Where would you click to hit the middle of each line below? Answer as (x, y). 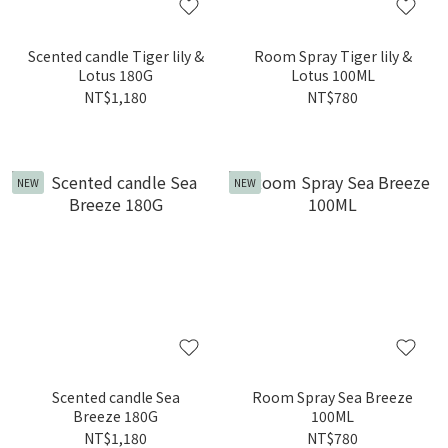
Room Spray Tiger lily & (332, 56)
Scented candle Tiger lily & (115, 56)
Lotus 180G (115, 75)
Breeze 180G (115, 416)
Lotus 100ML (332, 75)
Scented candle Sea (115, 397)
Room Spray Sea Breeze (332, 397)
